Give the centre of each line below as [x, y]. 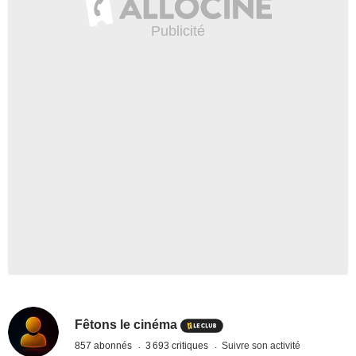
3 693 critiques [178, 345]
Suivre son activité [261, 345]
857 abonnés [105, 345]
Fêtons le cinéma [126, 324]
